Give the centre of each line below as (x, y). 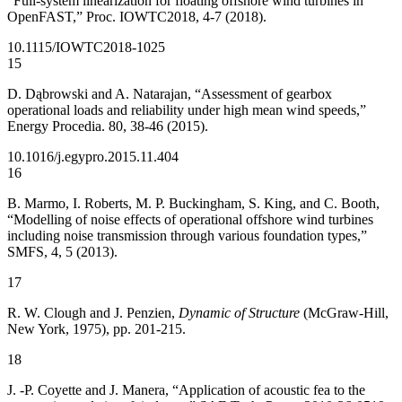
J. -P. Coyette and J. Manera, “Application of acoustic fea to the (186, 389)
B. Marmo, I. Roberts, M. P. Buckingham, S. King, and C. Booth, (193, 203)
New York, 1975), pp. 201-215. (96, 328)
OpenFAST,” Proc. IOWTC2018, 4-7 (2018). (137, 16)
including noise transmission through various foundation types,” (187, 235)
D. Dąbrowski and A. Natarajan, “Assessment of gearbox (170, 93)
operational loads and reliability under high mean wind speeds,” (187, 109)
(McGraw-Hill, (346, 312)
